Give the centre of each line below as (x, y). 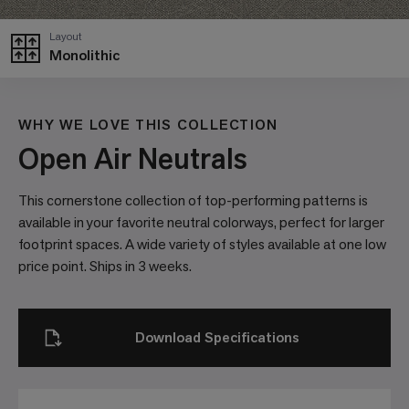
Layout (65, 37)
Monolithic (84, 56)
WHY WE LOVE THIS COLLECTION (148, 125)
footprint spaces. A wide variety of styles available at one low (202, 245)
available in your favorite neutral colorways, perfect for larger (201, 223)
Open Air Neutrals (133, 159)
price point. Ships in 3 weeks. (105, 267)
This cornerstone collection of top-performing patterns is (193, 201)
